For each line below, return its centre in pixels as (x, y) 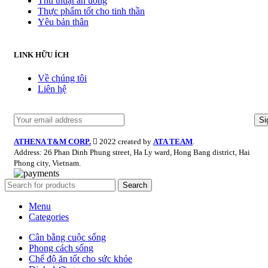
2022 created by (125, 141)
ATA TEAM (173, 141)
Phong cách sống (61, 248)
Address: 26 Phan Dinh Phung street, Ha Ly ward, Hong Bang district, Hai (132, 152)
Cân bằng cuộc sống (67, 237)
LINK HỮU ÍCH (41, 54)
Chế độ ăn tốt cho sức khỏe (80, 258)
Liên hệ (52, 89)
